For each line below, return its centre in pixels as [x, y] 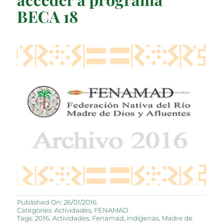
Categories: [36, 210]
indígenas [143, 218]
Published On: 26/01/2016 [57, 202]
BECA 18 [48, 16]
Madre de [177, 218]
